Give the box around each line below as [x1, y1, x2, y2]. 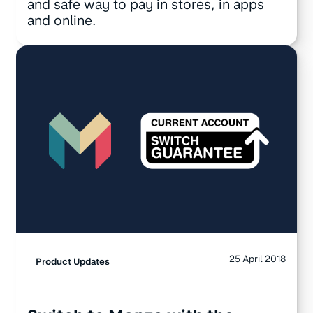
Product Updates [35, 256, 110, 268]
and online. [27, 12, 96, 29]
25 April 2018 [229, 253, 286, 265]
